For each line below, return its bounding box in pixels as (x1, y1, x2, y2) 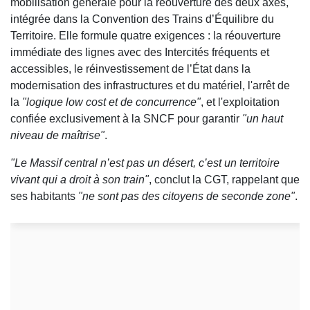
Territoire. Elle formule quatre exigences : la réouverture (10, 30, 281, 42)
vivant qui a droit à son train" (10, 174, 149, 186)
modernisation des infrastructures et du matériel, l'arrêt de (10, 80, 290, 92)
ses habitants (10, 190, 78, 203)
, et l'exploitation (201, 96, 280, 109)
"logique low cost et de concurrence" (22, 96, 201, 109)
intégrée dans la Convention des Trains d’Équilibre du (10, 13, 274, 26)
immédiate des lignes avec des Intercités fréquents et (10, 46, 269, 59)
